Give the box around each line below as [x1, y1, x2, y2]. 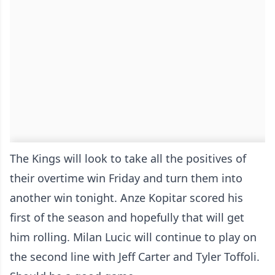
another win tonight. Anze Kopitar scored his [10, 190, 243, 206]
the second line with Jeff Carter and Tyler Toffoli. [10, 249, 260, 265]
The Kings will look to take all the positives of [10, 151, 246, 166]
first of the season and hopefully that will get [10, 210, 244, 225]
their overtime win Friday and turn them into [10, 171, 242, 186]
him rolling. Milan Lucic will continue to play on [10, 230, 257, 245]
